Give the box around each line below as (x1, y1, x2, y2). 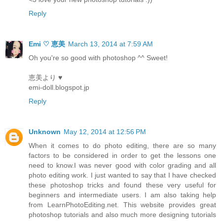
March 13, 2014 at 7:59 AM (68, 40, 153, 48)
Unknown (29, 128, 61, 136)
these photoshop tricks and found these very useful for (29, 181, 216, 189)
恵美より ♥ (29, 74, 62, 82)
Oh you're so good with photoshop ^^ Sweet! (29, 54, 168, 62)
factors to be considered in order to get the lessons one (29, 151, 216, 160)
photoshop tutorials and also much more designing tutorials (29, 211, 216, 219)
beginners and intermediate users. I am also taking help (29, 191, 216, 199)
